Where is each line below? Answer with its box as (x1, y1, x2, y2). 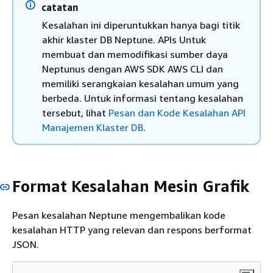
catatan (41, 1, 78, 13)
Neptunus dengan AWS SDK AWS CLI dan (42, 63, 223, 75)
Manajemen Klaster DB (42, 121, 143, 133)
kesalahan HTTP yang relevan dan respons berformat (12, 223, 252, 236)
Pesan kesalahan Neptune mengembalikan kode (12, 208, 225, 221)
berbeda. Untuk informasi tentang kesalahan (42, 92, 243, 104)
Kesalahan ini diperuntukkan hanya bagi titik (42, 19, 240, 31)
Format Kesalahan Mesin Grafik (12, 177, 249, 196)
